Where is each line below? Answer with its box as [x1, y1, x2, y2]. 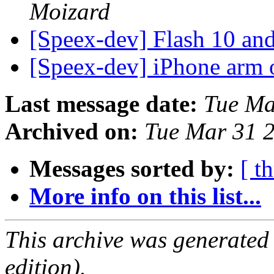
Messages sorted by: [29, 155, 234, 182]
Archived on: [5, 118, 138, 145]
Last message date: [5, 91, 198, 117]
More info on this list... [29, 183, 261, 210]
